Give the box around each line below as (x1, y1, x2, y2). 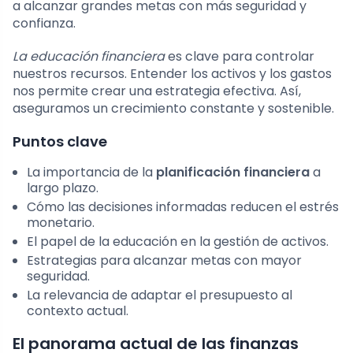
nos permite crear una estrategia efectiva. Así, (13, 82, 301, 101)
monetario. (27, 214, 95, 232)
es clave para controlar (165, 47, 314, 66)
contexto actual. (27, 302, 128, 321)
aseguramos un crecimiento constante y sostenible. (13, 99, 334, 118)
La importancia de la (27, 163, 156, 182)
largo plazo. (27, 179, 98, 198)
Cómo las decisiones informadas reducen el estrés (27, 198, 339, 217)
